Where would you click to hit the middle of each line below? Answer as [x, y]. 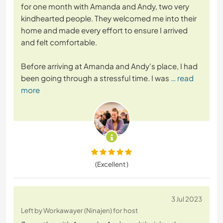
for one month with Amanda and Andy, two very [105, 6]
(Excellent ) [111, 164]
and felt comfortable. [59, 42]
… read [182, 78]
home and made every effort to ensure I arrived [104, 30]
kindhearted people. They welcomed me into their [109, 18]
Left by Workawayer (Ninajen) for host [79, 211]
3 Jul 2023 [187, 199]
